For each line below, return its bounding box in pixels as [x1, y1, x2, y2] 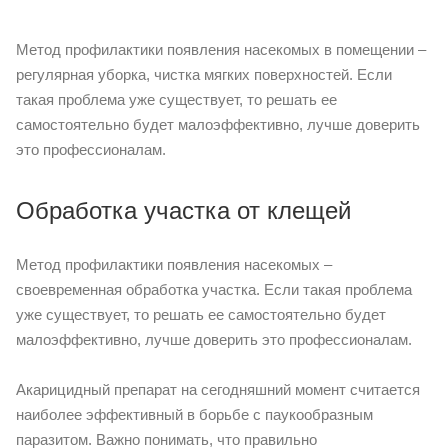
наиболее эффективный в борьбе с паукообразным [16, 406, 373, 423]
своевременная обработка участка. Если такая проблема [16, 281, 412, 298]
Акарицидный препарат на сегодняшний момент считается [16, 381, 420, 398]
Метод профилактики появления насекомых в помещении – [16, 41, 426, 58]
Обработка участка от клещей [16, 197, 351, 224]
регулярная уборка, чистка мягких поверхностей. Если [16, 66, 392, 83]
